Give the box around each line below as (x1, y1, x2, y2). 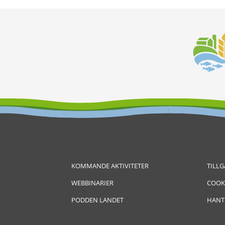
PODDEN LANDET (71, 195, 124, 204)
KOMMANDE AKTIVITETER (71, 161, 149, 170)
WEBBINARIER (71, 178, 114, 187)
